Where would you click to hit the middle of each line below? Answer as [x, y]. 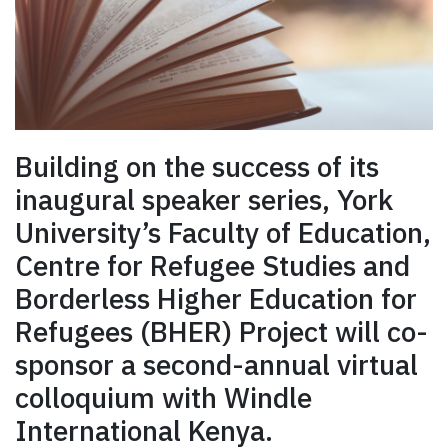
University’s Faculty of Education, [223, 232]
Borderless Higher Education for [216, 298]
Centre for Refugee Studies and [212, 265]
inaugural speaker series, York [204, 199]
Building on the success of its [197, 166]
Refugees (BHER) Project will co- [221, 331]
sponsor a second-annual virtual [216, 364]
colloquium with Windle [163, 397]
